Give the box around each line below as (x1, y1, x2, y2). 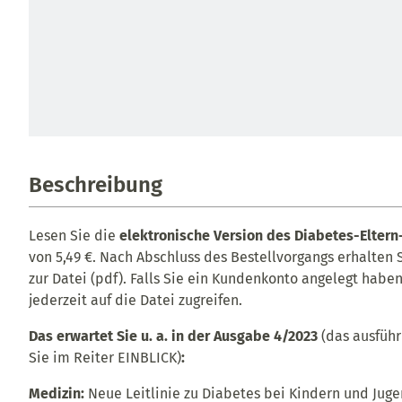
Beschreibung (29, 172, 162, 198)
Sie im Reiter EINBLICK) (29, 349, 181, 367)
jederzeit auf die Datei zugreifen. (29, 292, 242, 310)
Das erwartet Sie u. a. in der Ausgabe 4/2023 (29, 328, 318, 345)
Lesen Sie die (29, 227, 119, 245)
